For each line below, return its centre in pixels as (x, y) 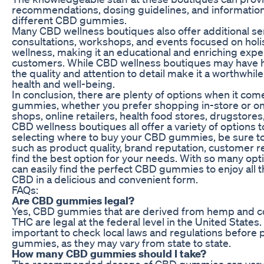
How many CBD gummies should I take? (109, 253)
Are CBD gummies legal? (73, 200)
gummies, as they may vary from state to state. (121, 242)
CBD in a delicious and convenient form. (105, 179)
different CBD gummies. (69, 20)
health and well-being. (63, 83)
